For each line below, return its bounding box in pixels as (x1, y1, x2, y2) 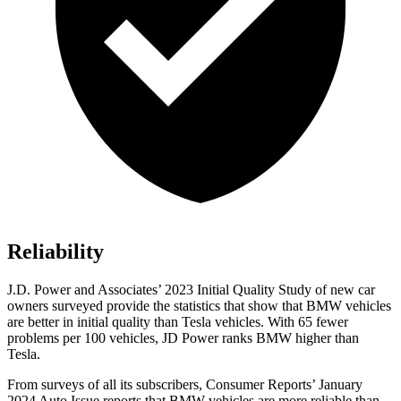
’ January (311, 377, 363, 393)
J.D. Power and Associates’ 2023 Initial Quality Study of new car (7, 282, 375, 298)
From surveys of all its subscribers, (7, 377, 206, 393)
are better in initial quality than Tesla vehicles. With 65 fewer (7, 314, 348, 330)
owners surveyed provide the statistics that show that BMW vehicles (7, 298, 391, 314)
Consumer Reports (206, 377, 311, 393)
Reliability (7, 240, 104, 264)
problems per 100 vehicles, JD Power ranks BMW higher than (7, 330, 359, 346)
